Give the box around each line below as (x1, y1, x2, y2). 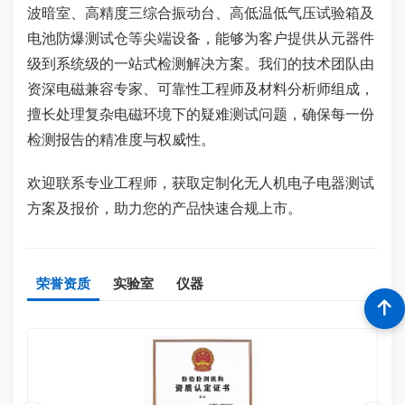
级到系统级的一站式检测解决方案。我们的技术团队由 (27, 53, 374, 73)
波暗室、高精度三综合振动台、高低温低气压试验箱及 (27, 3, 374, 23)
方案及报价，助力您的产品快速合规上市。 (27, 198, 302, 218)
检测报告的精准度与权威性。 (27, 129, 215, 149)
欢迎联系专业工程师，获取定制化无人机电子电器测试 (27, 173, 374, 193)
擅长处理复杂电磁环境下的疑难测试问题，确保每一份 (27, 104, 374, 124)
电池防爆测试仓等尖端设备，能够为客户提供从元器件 (27, 28, 374, 48)
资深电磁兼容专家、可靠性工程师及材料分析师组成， (27, 79, 374, 99)
